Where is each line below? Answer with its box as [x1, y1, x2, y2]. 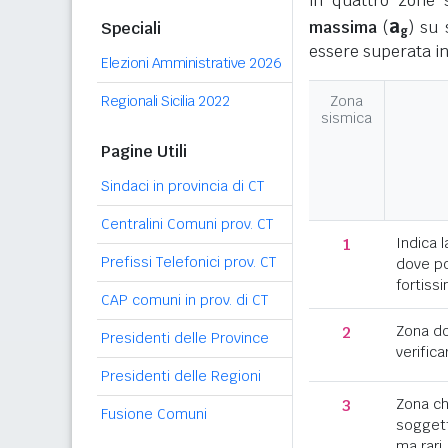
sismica [321, 109, 372, 127]
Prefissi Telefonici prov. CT [101, 253, 276, 271]
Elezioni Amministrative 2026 [101, 54, 281, 72]
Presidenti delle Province [101, 329, 269, 347]
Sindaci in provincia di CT [101, 177, 264, 195]
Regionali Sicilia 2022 [101, 92, 229, 110]
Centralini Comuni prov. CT [101, 215, 273, 233]
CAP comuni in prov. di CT [101, 291, 268, 309]
